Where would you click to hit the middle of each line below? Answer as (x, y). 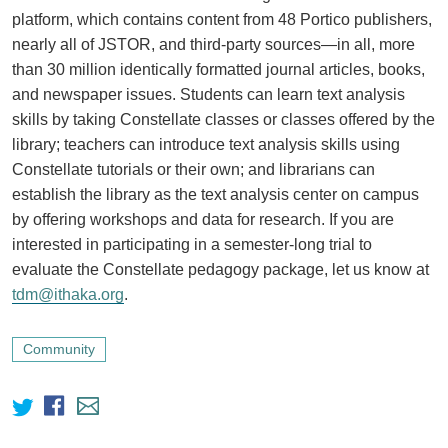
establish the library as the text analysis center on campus (215, 194)
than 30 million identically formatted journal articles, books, (218, 69)
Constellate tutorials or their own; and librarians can (193, 169)
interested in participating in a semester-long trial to (191, 244)
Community (58, 348)
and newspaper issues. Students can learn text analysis (208, 94)
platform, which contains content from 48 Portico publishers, (221, 19)
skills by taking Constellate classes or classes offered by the (223, 119)
